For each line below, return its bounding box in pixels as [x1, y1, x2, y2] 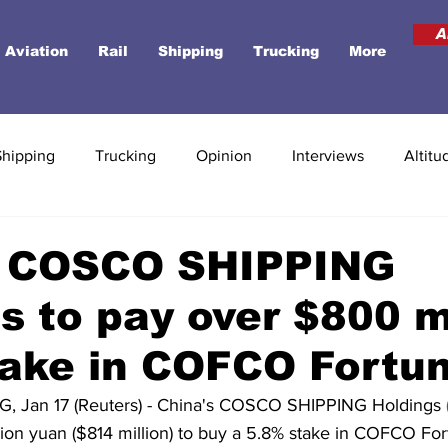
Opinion [196, 147, 252, 164]
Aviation [5, 43, 68, 59]
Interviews [292, 147, 364, 164]
